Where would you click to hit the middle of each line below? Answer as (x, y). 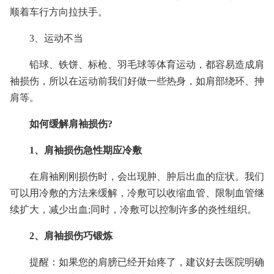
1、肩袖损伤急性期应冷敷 (86, 150)
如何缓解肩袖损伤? (71, 124)
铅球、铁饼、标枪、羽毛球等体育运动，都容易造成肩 (147, 65)
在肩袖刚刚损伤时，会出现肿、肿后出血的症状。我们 (147, 176)
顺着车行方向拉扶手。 (59, 12)
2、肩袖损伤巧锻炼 (71, 236)
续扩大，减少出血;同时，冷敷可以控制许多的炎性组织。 (133, 209)
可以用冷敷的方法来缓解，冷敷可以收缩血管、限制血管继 (137, 193)
